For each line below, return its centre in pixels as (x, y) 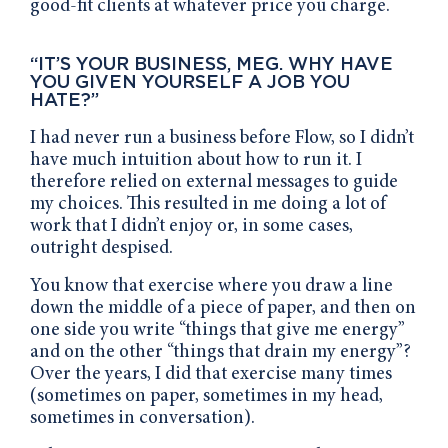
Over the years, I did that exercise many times (211, 374)
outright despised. (101, 248)
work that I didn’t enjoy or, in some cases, (191, 226)
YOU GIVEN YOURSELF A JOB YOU (190, 80)
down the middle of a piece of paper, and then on (223, 308)
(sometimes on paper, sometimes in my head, (206, 396)
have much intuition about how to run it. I (196, 160)
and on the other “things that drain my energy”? (220, 352)
